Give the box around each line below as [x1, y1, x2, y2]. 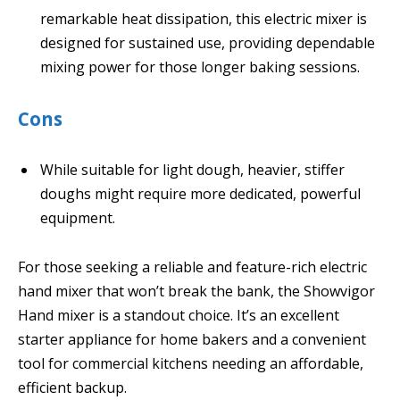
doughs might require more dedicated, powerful [40, 183, 361, 204]
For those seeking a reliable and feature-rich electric [18, 257, 367, 278]
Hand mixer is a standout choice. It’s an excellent [18, 305, 339, 326]
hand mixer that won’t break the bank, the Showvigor [18, 281, 375, 302]
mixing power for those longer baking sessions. [40, 56, 360, 77]
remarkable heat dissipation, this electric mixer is [40, 8, 367, 29]
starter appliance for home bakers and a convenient [18, 329, 366, 350]
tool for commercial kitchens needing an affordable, [18, 354, 363, 374]
